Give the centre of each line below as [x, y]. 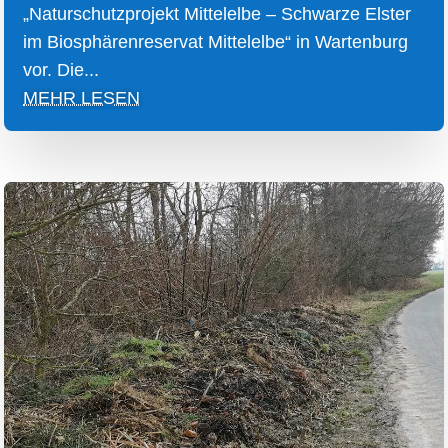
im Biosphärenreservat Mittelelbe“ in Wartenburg [216, 42]
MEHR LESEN [82, 98]
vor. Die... [61, 70]
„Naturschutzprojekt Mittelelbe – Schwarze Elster [217, 14]
